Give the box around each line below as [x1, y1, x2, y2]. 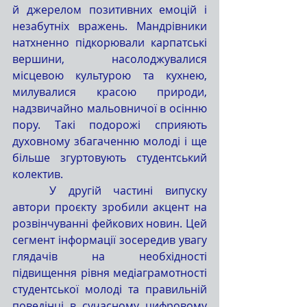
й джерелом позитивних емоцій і [12, 1, 207, 17]
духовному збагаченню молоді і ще [12, 133, 207, 149]
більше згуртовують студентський [12, 149, 207, 165]
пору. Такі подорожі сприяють [12, 116, 207, 132]
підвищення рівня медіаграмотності [12, 265, 207, 280]
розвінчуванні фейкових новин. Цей [12, 215, 207, 231]
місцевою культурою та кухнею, [12, 67, 207, 83]
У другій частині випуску [12, 182, 49, 198]
